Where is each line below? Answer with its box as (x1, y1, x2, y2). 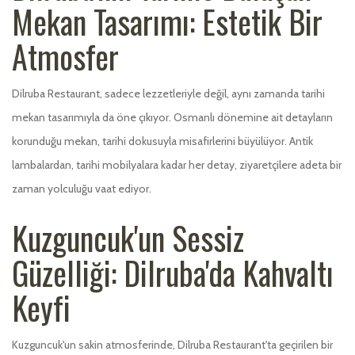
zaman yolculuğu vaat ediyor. (12, 181, 151, 196)
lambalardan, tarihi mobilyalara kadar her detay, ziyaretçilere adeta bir (12, 157, 342, 172)
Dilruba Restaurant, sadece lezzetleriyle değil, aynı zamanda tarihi (12, 86, 325, 101)
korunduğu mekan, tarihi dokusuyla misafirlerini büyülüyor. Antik (12, 133, 313, 148)
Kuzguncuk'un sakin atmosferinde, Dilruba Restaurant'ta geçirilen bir (12, 337, 333, 352)
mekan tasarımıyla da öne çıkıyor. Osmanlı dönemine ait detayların (12, 109, 333, 124)
